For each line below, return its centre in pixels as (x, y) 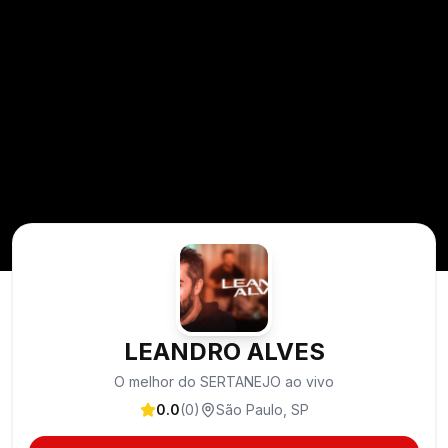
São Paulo (249, 409)
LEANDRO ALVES (224, 351)
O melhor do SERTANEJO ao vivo (224, 381)
